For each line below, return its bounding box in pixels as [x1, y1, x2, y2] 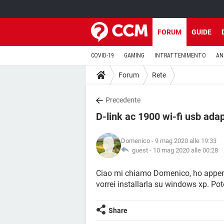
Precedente [105, 96, 140, 104]
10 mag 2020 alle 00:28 [153, 146, 218, 154]
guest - [129, 146, 153, 154]
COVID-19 [91, 52, 114, 59]
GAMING [124, 52, 144, 59]
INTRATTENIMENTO [154, 52, 206, 59]
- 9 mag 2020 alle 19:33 [150, 137, 216, 144]
